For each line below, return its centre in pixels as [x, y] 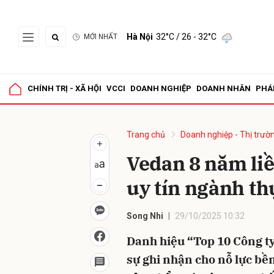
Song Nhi [145, 216]
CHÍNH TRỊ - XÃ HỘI [65, 88]
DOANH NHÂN [224, 88]
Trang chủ [146, 135]
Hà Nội [140, 37]
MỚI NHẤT [101, 37]
